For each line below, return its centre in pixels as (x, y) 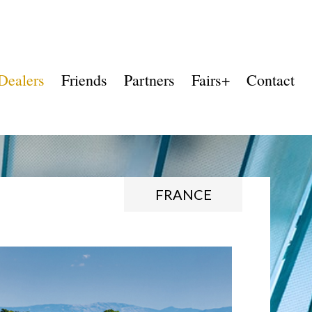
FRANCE (183, 195)
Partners (149, 80)
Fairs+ (211, 80)
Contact (271, 80)
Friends (84, 80)
